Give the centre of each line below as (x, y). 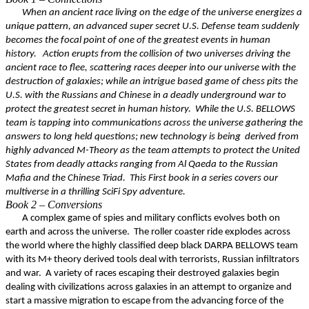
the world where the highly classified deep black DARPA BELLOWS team (152, 246)
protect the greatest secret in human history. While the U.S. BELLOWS (150, 109)
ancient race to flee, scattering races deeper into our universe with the (151, 68)
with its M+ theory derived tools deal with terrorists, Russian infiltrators (152, 260)
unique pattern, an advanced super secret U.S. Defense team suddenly (152, 27)
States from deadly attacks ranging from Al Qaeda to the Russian (142, 165)
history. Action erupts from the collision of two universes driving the (148, 54)
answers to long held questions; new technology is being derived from (152, 137)
